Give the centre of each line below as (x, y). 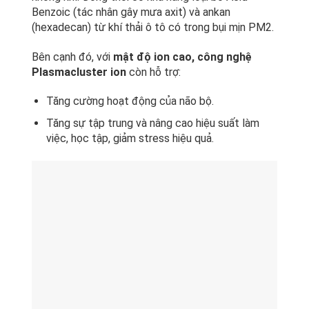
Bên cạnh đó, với (73, 57)
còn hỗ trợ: (154, 72)
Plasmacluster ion (79, 72)
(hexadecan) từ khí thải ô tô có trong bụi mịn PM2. (153, 27)
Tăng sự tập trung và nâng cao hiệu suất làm (152, 123)
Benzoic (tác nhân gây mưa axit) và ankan (131, 12)
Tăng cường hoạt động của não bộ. (130, 101)
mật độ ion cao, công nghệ (183, 57)
